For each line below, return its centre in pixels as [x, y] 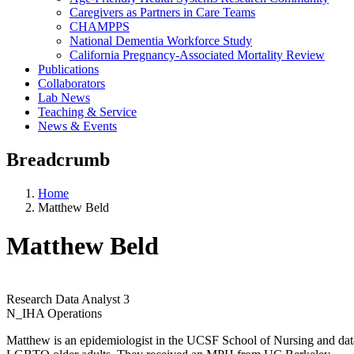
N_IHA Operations [54, 313]
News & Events [77, 126]
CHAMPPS [100, 26]
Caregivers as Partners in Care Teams [162, 12]
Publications [68, 69]
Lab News [64, 97]
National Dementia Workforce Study [161, 40]
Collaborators [72, 83]
